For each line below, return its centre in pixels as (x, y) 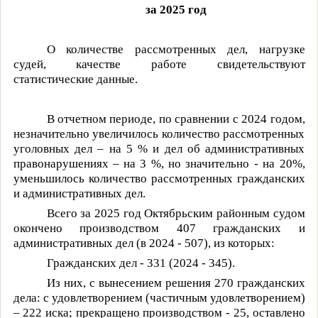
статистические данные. (75, 79)
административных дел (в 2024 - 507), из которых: (144, 243)
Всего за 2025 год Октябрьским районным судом (176, 213)
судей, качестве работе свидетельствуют (159, 64)
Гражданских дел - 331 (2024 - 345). (141, 263)
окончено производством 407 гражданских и (159, 228)
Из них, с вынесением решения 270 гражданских (176, 283)
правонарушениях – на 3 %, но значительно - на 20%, (159, 163)
